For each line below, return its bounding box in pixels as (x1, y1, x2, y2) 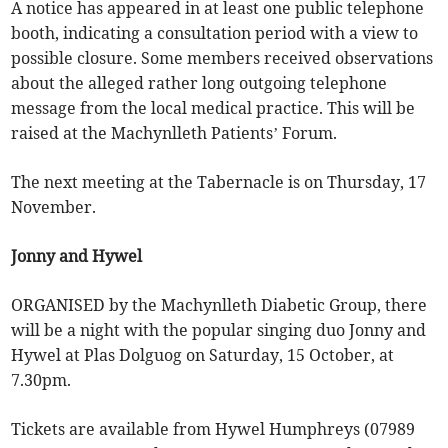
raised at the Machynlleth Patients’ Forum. (11, 123, 338, 144)
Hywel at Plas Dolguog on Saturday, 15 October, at (11, 345, 395, 366)
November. (11, 197, 97, 218)
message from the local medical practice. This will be (11, 98, 416, 119)
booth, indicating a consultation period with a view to (11, 23, 419, 44)
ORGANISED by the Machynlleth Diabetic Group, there (11, 295, 428, 316)
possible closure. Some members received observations (11, 48, 434, 69)
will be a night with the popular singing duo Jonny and (11, 320, 427, 341)
